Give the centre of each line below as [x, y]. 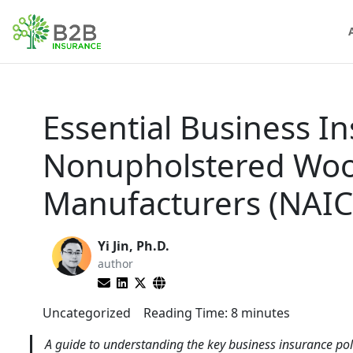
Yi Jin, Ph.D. [134, 246]
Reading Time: [186, 313]
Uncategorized [87, 313]
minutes [266, 313]
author [115, 264]
